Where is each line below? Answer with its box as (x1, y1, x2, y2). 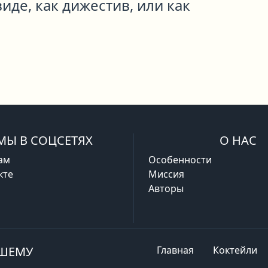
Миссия (148, 167, 184, 181)
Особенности (148, 153, 212, 166)
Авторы (148, 182, 184, 195)
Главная (157, 243, 194, 257)
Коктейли (213, 243, 257, 257)
